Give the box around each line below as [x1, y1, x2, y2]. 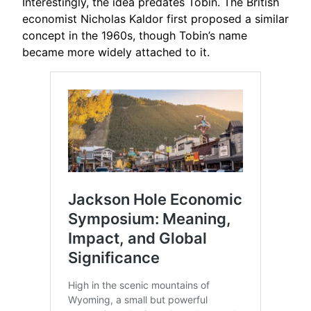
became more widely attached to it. [22, 44, 210, 59]
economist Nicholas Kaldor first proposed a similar [22, 11, 289, 26]
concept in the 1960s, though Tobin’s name [22, 28, 247, 42]
